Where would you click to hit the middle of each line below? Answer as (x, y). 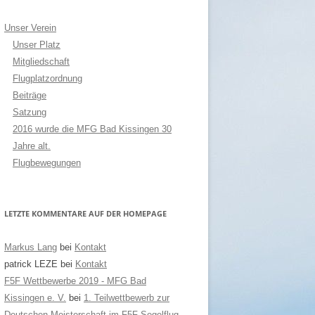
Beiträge (30, 95)
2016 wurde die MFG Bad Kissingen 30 (92, 129)
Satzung (30, 112)
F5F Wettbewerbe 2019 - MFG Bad (75, 281)
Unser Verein (30, 28)
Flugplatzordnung (47, 78)
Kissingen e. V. (35, 298)
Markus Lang (31, 247)
